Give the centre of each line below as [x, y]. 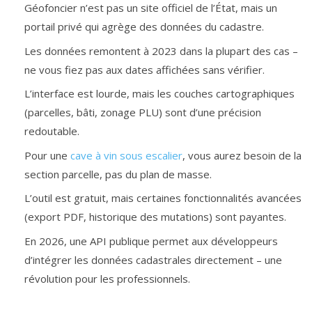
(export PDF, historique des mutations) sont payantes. [155, 217]
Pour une [47, 155]
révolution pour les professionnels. [107, 278]
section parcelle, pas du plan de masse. [118, 174]
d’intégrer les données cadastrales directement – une [153, 259]
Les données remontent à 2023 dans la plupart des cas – [161, 50]
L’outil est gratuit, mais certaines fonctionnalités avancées [163, 198]
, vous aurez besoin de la [242, 155]
